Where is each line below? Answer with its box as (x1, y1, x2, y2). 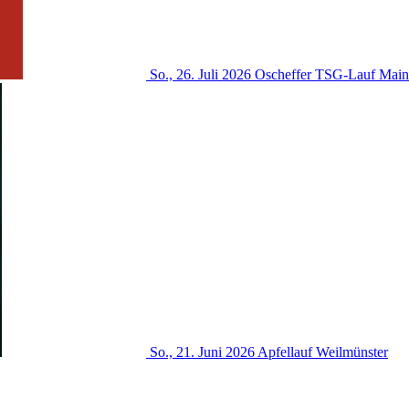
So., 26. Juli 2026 (150, 66, 251, 82)
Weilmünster (316, 343, 388, 360)
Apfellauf (257, 343, 312, 360)
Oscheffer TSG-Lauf (255, 66, 375, 82)
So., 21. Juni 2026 (150, 343, 255, 360)
